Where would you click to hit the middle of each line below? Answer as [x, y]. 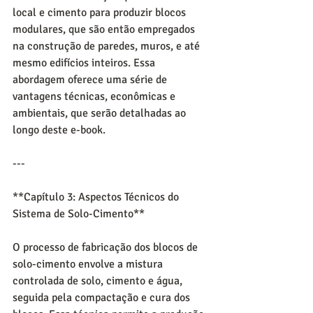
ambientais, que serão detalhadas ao [101, 113]
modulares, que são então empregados [105, 29]
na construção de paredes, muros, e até [108, 46]
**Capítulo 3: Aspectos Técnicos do [97, 197]
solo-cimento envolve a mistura [89, 264]
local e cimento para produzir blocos [101, 12]
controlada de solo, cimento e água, [99, 281]
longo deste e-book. [59, 130]
